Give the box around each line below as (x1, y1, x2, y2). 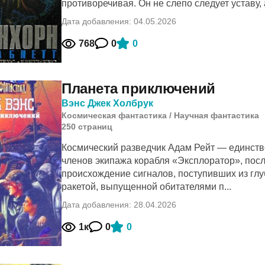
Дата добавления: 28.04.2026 (62, 200, 176, 209)
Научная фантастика (174, 111, 259, 120)
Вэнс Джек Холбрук (62, 98, 153, 108)
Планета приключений (62, 80, 215, 96)
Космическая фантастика (62, 111, 167, 120)
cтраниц (78, 122, 112, 131)
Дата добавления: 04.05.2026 (62, 17, 176, 26)
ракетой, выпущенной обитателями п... (62, 182, 231, 192)
